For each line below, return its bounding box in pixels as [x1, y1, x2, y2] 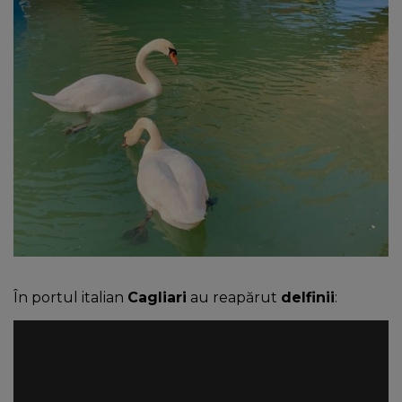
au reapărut [187, 288, 281, 306]
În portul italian [13, 288, 127, 306]
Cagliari [127, 288, 187, 306]
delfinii [281, 288, 335, 306]
